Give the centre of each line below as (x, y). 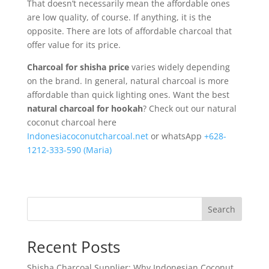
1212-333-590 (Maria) (69, 150)
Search (222, 210)
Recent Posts (73, 247)
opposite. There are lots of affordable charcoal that (129, 31)
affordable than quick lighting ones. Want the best (128, 95)
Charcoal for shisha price (78, 67)
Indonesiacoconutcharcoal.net (87, 136)
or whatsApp (176, 136)
